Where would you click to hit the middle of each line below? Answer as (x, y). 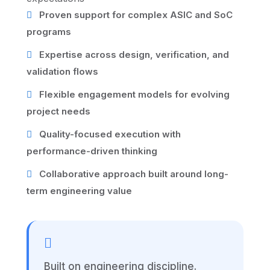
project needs (58, 111)
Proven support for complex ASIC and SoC (135, 15)
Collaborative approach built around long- (133, 174)
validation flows (62, 72)
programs (49, 32)
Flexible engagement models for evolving (133, 95)
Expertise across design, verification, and (133, 55)
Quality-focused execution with (109, 134)
